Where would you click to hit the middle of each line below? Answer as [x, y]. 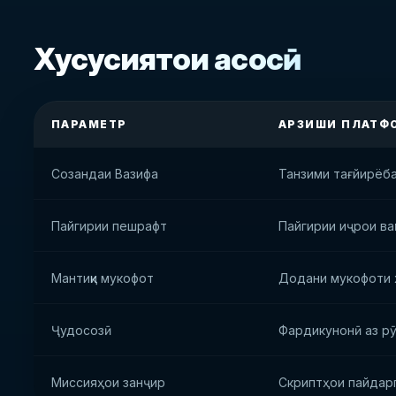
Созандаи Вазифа [105, 174]
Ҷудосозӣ [81, 330]
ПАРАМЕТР [89, 124]
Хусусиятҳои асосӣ [168, 59]
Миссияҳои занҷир [108, 382]
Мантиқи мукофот [103, 278]
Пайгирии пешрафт [109, 226]
